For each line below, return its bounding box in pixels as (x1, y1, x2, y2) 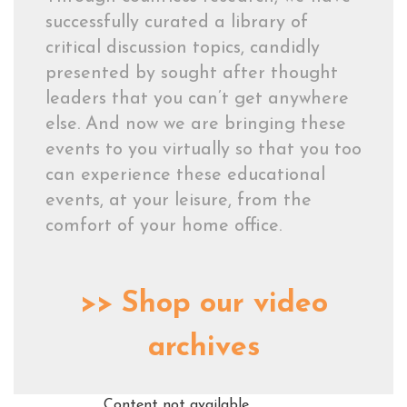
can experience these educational (45, 166, 325, 184)
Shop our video (121, 290, 328, 319)
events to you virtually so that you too (45, 141, 362, 159)
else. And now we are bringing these (45, 115, 346, 134)
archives (147, 333, 260, 362)
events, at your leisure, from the (45, 192, 312, 210)
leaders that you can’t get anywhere (45, 90, 349, 108)
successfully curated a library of (45, 14, 308, 32)
